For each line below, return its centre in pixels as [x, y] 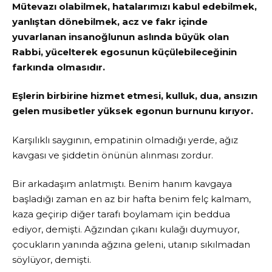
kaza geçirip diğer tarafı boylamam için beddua [121, 214]
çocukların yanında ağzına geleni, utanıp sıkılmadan [131, 245]
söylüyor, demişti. [52, 260]
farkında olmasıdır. [59, 67]
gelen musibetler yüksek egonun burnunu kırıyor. [133, 111]
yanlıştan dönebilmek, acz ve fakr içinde [110, 21]
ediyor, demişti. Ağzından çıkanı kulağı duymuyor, [126, 229]
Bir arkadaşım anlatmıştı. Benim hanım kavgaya [122, 184]
